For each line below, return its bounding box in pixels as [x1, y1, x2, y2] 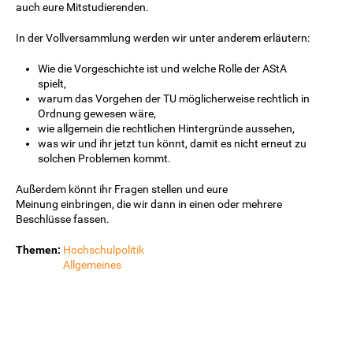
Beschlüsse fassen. [16, 212, 110, 225]
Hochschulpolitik [63, 243, 144, 256]
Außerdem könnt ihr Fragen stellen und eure [16, 182, 228, 195]
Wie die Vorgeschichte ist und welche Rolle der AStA [38, 61, 287, 75]
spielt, [38, 76, 66, 90]
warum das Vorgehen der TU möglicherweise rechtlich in [38, 91, 310, 105]
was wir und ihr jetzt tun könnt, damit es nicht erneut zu [38, 136, 307, 150]
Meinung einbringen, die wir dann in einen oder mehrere [16, 197, 282, 210]
